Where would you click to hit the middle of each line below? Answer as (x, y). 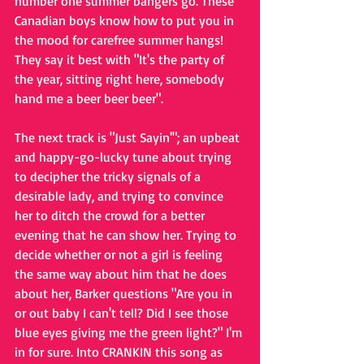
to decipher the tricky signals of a (109, 176)
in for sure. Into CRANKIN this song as (120, 352)
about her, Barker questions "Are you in (125, 293)
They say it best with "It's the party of (121, 59)
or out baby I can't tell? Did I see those (123, 313)
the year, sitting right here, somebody (121, 79)
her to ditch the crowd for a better (111, 215)
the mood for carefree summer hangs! (121, 40)
